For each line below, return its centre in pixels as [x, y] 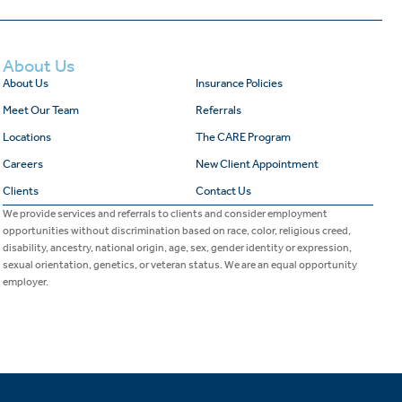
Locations [26, 136]
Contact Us [223, 190]
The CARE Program [243, 136]
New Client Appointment [257, 163]
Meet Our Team [40, 109]
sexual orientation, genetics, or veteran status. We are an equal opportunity [179, 264]
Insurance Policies [239, 83]
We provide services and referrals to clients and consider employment [165, 213]
